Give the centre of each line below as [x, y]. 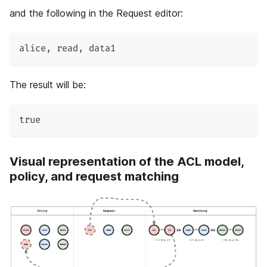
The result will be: [48, 85]
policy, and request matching [94, 177]
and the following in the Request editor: [96, 13]
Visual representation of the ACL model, [127, 162]
